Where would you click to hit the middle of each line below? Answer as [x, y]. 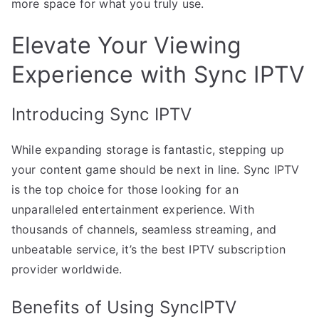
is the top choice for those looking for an [125, 189]
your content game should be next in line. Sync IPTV [156, 169]
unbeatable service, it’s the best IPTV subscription [149, 249]
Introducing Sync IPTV [102, 114]
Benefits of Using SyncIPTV [124, 307]
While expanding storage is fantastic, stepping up [148, 149]
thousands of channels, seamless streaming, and [144, 229]
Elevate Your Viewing [127, 45]
